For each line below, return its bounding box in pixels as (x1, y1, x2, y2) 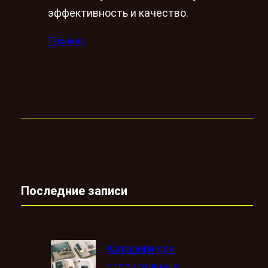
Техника (48, 35, 85, 47)
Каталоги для (106, 242, 175, 255)
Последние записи (21, 184, 127, 199)
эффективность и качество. (48, 7, 188, 20)
